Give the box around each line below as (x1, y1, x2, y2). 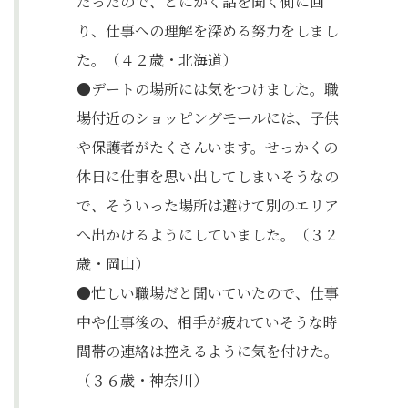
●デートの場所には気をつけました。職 (76, 78, 339, 99)
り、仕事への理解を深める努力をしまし (76, 20, 339, 41)
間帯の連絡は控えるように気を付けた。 (76, 341, 339, 362)
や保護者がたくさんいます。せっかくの (76, 137, 338, 158)
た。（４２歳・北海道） (76, 49, 237, 70)
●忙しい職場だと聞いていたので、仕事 (76, 282, 339, 303)
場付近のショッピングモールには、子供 (76, 107, 339, 128)
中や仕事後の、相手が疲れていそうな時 (76, 311, 338, 332)
